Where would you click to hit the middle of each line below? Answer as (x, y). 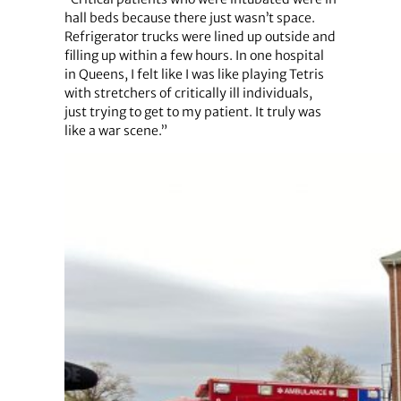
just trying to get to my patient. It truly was (192, 112)
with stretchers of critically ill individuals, (188, 94)
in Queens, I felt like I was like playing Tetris (194, 75)
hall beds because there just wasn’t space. (189, 18)
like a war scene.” (115, 131)
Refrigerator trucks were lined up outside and (200, 37)
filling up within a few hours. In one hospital (194, 56)
